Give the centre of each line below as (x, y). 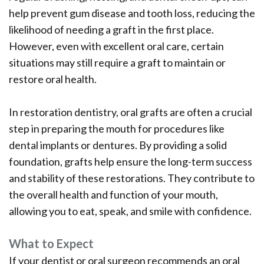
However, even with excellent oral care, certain (116, 46)
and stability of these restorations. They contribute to (132, 178)
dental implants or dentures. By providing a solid (118, 145)
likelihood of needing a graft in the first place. (111, 30)
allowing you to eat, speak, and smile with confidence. (130, 211)
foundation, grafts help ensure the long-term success (131, 162)
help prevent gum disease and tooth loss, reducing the (132, 13)
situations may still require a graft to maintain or (117, 63)
